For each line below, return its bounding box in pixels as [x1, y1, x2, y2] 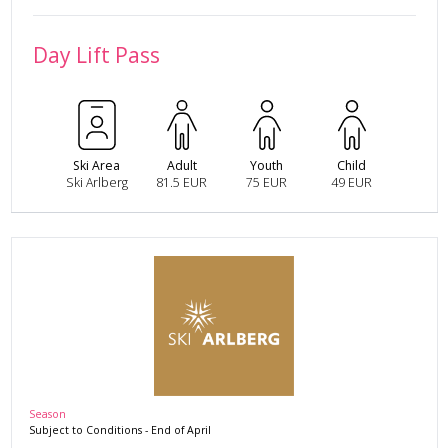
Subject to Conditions [29, 423, 142, 438]
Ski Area [73, 157, 120, 175]
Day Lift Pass [32, 40, 160, 69]
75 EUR [246, 174, 287, 192]
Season [29, 407, 66, 422]
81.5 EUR [156, 174, 207, 192]
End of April [151, 423, 211, 438]
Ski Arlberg [65, 174, 128, 192]
